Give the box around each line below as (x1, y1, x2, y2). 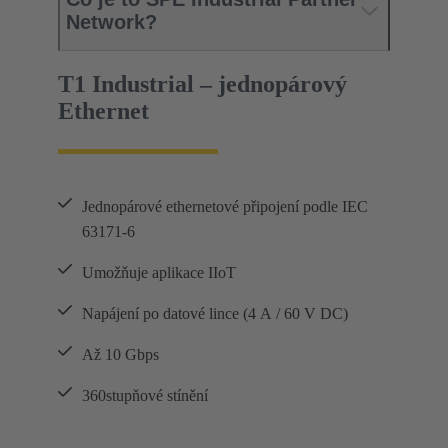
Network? (66, 10, 157, 33)
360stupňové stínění (82, 386, 208, 404)
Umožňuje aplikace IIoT (82, 263, 236, 281)
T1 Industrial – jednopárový (58, 70, 347, 97)
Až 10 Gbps (82, 345, 159, 363)
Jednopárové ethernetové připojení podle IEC (82, 197, 368, 215)
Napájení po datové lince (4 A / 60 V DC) (82, 304, 348, 322)
